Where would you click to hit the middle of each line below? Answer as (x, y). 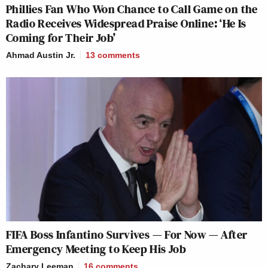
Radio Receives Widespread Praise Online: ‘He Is (126, 23)
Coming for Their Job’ (61, 37)
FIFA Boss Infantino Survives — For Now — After (127, 234)
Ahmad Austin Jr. (41, 55)
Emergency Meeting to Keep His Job (96, 249)
